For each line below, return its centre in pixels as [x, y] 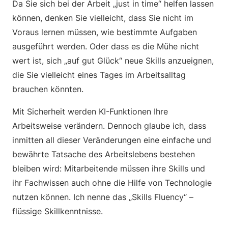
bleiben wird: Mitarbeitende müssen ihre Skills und [109, 168]
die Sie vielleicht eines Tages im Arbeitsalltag [99, 75]
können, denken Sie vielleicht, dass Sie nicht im [103, 18]
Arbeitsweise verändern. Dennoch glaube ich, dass [109, 126]
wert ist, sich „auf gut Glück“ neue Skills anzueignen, [113, 61]
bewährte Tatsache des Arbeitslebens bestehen [104, 154]
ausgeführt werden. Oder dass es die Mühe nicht [106, 46]
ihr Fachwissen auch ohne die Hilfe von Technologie [112, 183]
